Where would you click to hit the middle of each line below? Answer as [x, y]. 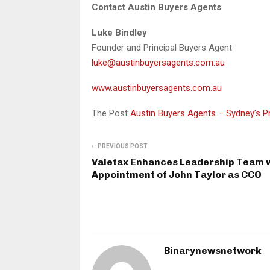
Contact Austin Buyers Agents [156, 7]
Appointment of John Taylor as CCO [177, 174]
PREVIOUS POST [123, 146]
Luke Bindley [119, 32]
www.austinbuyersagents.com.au [157, 88]
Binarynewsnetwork [213, 250]
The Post [111, 113]
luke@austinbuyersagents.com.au [158, 62]
